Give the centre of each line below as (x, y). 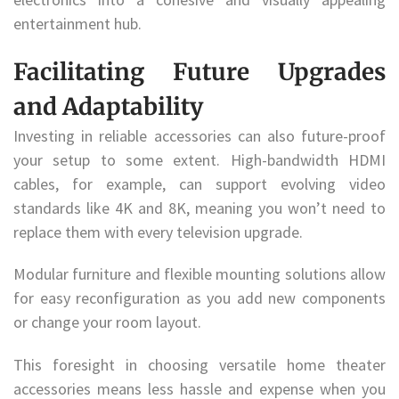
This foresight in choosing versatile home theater (199, 365)
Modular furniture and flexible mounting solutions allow (199, 274)
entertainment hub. (77, 23)
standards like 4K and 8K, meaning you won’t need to (199, 208)
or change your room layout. (109, 322)
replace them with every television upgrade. (160, 232)
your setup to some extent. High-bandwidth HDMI (199, 159)
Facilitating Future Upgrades (199, 71)
